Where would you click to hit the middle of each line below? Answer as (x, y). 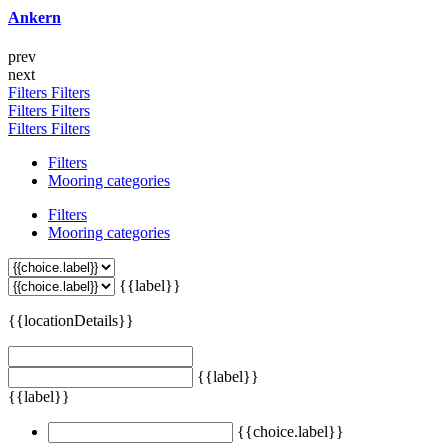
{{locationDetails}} (71, 321)
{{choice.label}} (290, 432)
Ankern (34, 18)
